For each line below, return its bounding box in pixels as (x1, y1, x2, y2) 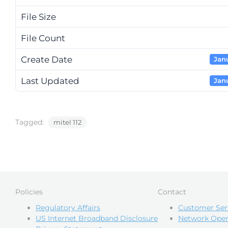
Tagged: (15, 118, 46, 127)
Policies (15, 187, 43, 196)
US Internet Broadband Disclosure (36, 214, 158, 223)
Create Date (21, 54, 72, 65)
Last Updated (21, 75, 79, 86)
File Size (21, 11, 56, 22)
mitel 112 (53, 118, 81, 126)
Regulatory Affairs (36, 203, 100, 212)
